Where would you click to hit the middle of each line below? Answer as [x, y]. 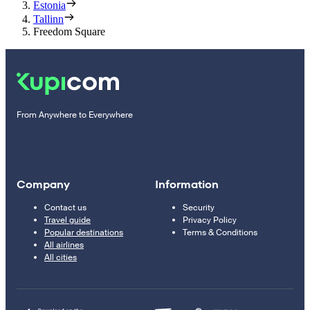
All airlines [64, 245]
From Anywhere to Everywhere [75, 115]
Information [187, 185]
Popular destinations [84, 233]
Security [199, 208]
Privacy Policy [210, 220]
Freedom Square [69, 32]
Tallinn [48, 19]
